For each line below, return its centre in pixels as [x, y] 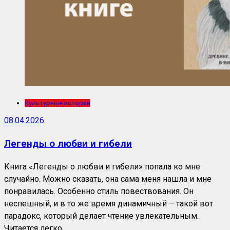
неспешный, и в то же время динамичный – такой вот [109, 203]
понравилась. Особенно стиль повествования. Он [99, 191]
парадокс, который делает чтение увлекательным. [101, 216]
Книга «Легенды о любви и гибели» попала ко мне [102, 166]
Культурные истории [57, 103]
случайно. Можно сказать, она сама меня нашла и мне [108, 179]
